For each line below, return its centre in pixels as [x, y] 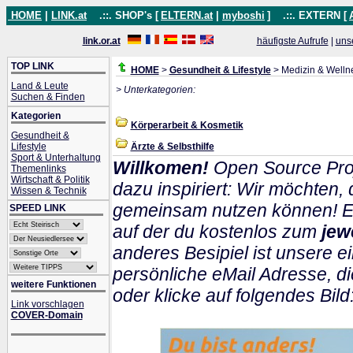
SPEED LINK [37, 208]
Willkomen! [160, 168]
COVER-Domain [46, 315]
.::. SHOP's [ [124, 15]
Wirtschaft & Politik [50, 180]
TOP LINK [32, 66]
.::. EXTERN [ [310, 15]
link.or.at [101, 41]
